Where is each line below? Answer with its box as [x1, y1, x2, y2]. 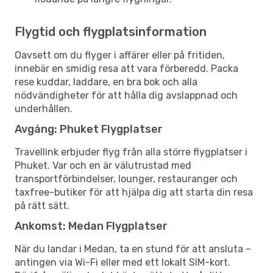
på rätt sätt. [15, 199, 69, 211]
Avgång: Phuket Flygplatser [15, 122, 163, 136]
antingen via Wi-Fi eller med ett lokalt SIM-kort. [15, 256, 230, 268]
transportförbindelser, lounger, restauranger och [15, 172, 238, 185]
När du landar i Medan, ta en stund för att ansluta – [15, 243, 251, 255]
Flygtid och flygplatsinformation [15, 24, 207, 39]
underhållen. [15, 102, 73, 115]
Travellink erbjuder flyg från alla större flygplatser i [15, 146, 247, 158]
